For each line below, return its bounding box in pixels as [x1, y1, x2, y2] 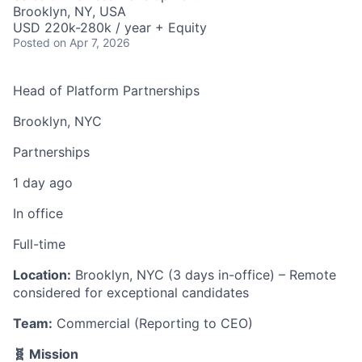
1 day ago [13, 174, 73, 191]
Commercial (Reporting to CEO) [53, 314, 253, 331]
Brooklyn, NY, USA [13, 2, 126, 19]
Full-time [13, 235, 65, 252]
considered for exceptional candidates [13, 284, 249, 301]
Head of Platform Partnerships [13, 82, 200, 99]
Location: [13, 266, 71, 283]
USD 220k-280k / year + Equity [13, 19, 207, 36]
